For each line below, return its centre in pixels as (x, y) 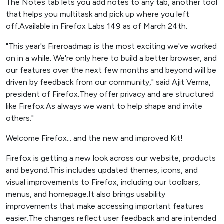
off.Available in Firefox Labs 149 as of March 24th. (97, 26)
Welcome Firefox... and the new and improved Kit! (94, 138)
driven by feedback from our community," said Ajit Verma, (108, 82)
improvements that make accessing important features (105, 206)
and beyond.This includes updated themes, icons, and (102, 170)
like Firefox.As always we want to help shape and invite (104, 106)
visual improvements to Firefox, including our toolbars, (103, 182)
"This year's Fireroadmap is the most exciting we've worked (111, 46)
